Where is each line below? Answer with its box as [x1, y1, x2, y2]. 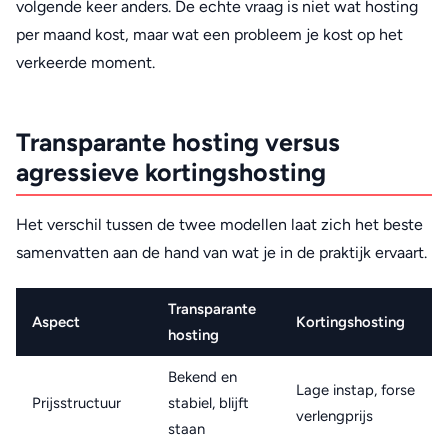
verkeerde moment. [16, 52, 155, 72]
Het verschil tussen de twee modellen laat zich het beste [16, 215, 423, 235]
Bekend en [168, 367, 237, 386]
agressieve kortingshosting [16, 156, 326, 187]
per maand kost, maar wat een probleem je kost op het [16, 24, 403, 44]
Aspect [32, 312, 80, 331]
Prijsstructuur [32, 393, 121, 412]
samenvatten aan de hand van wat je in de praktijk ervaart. [16, 243, 427, 263]
